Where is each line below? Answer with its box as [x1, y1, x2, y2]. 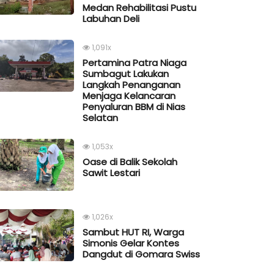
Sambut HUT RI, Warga [83, 226, 184, 239]
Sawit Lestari [83, 166, 140, 180]
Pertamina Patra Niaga [83, 56, 187, 70]
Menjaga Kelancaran [83, 89, 176, 103]
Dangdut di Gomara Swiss [83, 248, 200, 261]
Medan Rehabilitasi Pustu [83, 1, 196, 15]
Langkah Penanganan [83, 78, 180, 92]
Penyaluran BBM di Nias [83, 100, 185, 114]
